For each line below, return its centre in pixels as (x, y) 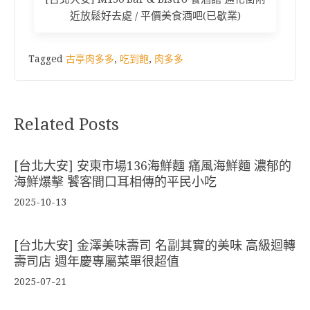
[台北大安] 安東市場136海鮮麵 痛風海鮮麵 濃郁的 (153, 166)
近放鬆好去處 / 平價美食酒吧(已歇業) (155, 16)
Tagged (47, 59)
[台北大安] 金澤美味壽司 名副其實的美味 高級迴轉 (155, 246)
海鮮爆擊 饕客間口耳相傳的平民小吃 (115, 182)
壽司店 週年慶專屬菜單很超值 (97, 262)
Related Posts (66, 125)
